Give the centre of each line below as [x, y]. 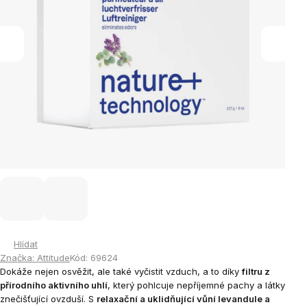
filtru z [256, 271]
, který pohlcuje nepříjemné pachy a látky [196, 285]
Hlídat [26, 244]
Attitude [53, 258]
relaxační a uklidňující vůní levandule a [183, 299]
